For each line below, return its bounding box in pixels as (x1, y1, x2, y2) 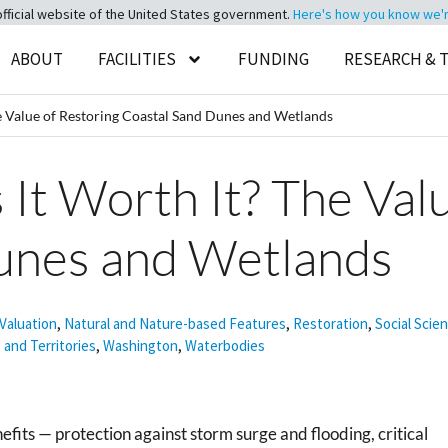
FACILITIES (98, 48, 177, 70)
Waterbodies (185, 336, 265, 355)
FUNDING (238, 48, 310, 70)
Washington (103, 336, 178, 355)
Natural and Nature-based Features (64, 314, 286, 333)
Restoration (293, 314, 368, 333)
